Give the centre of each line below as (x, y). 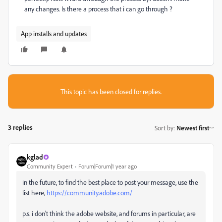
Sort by (164, 128)
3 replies (20, 127)
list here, (34, 193)
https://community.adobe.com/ (89, 193)
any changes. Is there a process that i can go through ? (98, 9)
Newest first (193, 128)
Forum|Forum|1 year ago (108, 166)
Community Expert (50, 166)
